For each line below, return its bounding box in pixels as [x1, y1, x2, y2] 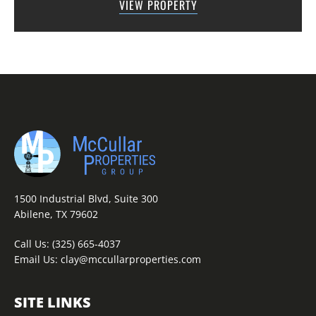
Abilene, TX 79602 [14, 207, 98, 221]
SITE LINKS [14, 292, 91, 312]
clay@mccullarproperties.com [61, 252, 201, 266]
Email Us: [14, 252, 61, 266]
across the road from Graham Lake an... [52, 3, 264, 18]
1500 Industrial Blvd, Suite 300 [14, 191, 158, 205]
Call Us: [14, 236, 52, 250]
